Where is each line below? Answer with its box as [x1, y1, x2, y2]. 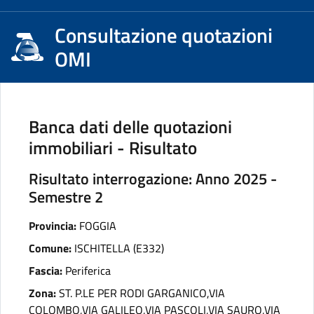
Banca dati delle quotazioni [29, 113, 232, 140]
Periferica [65, 262, 111, 279]
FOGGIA [79, 217, 116, 234]
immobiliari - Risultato [29, 134, 197, 161]
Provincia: [29, 217, 76, 234]
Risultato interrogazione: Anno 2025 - [29, 167, 277, 190]
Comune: [29, 240, 71, 257]
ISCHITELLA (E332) [74, 240, 164, 257]
